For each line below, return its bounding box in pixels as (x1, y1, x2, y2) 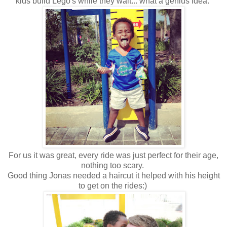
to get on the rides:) (78, 181, 149, 190)
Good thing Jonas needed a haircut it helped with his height (7, 171, 220, 180)
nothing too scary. (81, 161, 146, 170)
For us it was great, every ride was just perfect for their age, (9, 150, 218, 160)
